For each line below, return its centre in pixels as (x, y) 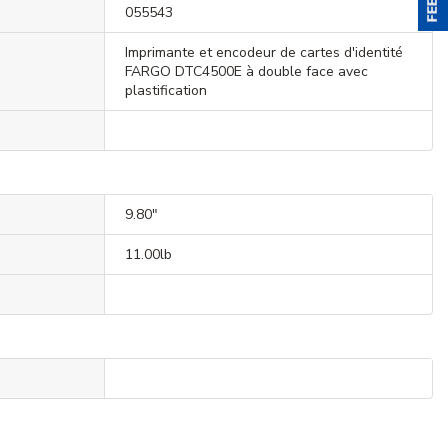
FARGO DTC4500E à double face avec (246, 71)
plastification (165, 90)
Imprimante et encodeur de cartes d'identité (263, 52)
